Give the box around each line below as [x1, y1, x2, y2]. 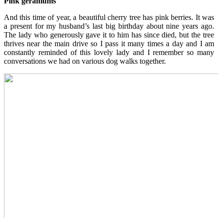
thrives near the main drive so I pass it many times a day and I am [4, 39, 214, 48]
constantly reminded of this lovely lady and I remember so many [4, 48, 214, 56]
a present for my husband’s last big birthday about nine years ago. [4, 21, 214, 30]
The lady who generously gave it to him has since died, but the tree [4, 30, 214, 39]
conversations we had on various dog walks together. [4, 56, 166, 65]
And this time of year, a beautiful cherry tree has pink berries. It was [4, 13, 214, 21]
